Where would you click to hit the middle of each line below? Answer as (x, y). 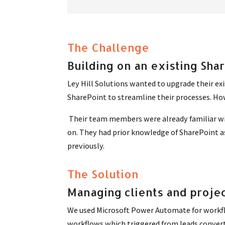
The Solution (103, 174)
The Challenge (108, 47)
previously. (86, 146)
